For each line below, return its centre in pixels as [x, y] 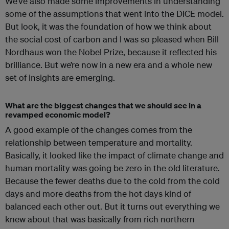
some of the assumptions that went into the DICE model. [114, 14]
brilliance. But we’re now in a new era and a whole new [109, 65]
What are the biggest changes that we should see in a [103, 106]
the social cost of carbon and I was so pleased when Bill [112, 39]
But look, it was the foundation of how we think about [108, 27]
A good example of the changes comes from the [99, 130]
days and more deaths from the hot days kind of [98, 194]
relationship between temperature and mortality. [99, 143]
